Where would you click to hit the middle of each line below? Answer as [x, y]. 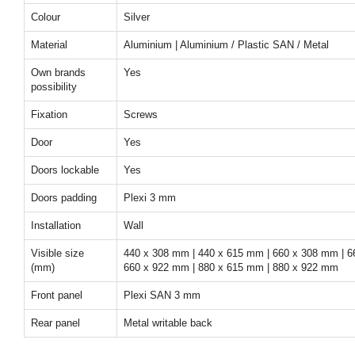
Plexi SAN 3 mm [162, 295]
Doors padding [64, 198]
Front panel [57, 295]
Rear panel [55, 323]
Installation [56, 225]
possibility [54, 87]
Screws [141, 115]
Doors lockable [65, 170]
